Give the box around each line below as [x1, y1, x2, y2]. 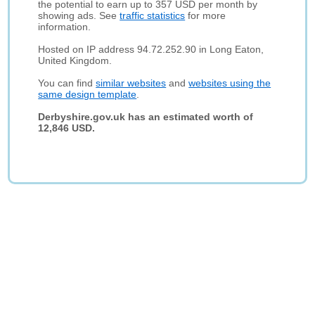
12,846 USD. [38, 122, 96, 134]
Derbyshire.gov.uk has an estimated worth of [38, 111, 254, 122]
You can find [38, 77, 96, 89]
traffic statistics [120, 10, 186, 21]
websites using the [188, 77, 271, 89]
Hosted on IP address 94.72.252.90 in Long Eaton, [38, 44, 264, 55]
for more [185, 10, 226, 21]
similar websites [96, 77, 167, 89]
